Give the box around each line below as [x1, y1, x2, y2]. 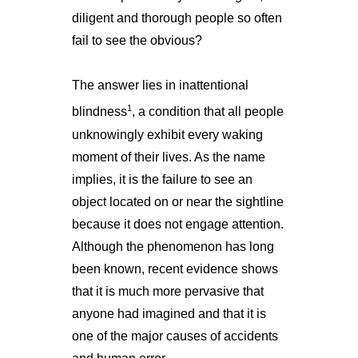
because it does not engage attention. [71, 217, 284, 231]
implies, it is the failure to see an [71, 172, 253, 186]
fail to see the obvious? [71, 34, 202, 48]
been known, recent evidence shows [71, 261, 278, 276]
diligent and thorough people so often [71, 11, 282, 26]
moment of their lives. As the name [71, 149, 265, 164]
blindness [71, 105, 127, 119]
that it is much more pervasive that [71, 284, 264, 298]
